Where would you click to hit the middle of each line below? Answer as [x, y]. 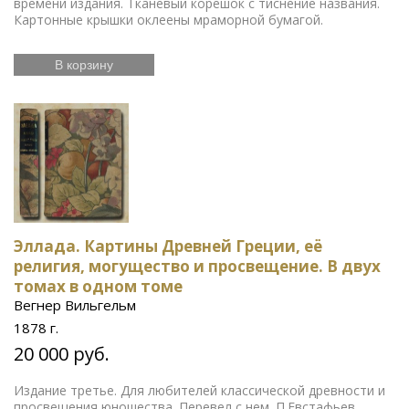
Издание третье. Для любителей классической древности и [199, 390]
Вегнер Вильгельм [75, 305]
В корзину [84, 64]
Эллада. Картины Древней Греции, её [168, 246]
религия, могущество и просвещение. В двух [197, 266]
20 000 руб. [62, 354]
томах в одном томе [98, 286]
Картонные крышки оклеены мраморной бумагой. [168, 19]
